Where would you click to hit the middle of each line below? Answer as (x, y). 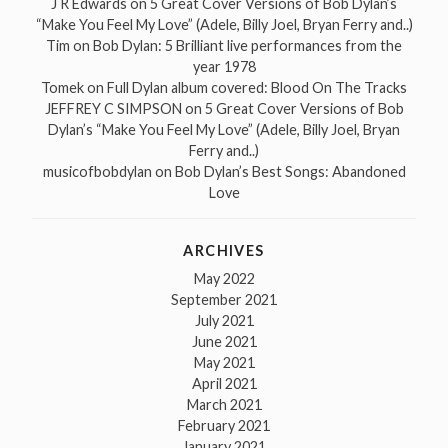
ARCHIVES (224, 251)
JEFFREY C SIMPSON (113, 109)
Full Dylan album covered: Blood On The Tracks (257, 88)
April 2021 (224, 384)
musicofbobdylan (97, 172)
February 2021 (224, 426)
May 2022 (224, 279)
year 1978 (224, 67)
